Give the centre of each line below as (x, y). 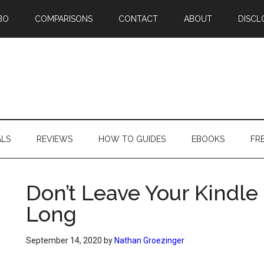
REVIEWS (55, 139)
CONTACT (138, 19)
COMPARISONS (64, 19)
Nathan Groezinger (149, 240)
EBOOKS (208, 139)
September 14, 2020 (64, 240)
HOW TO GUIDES (132, 139)
